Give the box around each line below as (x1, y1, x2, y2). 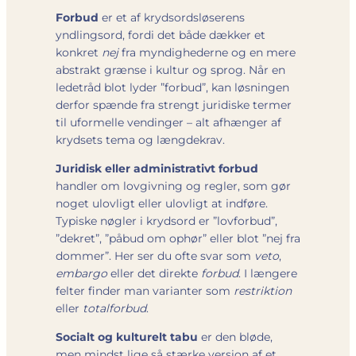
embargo (56, 265, 107, 281)
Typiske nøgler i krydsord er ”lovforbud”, (56, 213, 277, 228)
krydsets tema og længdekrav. (56, 132, 225, 147)
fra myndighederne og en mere (118, 44, 296, 60)
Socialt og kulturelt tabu (56, 329, 198, 344)
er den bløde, (198, 329, 273, 344)
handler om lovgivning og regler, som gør (56, 178, 291, 193)
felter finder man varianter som (56, 283, 234, 298)
